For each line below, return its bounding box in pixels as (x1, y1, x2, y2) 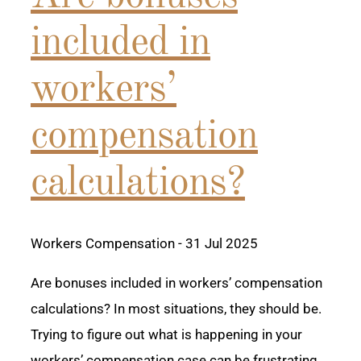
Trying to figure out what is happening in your (31, 326, 302, 343)
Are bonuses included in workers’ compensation (31, 275, 322, 292)
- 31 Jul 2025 (175, 235, 258, 252)
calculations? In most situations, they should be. (31, 301, 322, 317)
